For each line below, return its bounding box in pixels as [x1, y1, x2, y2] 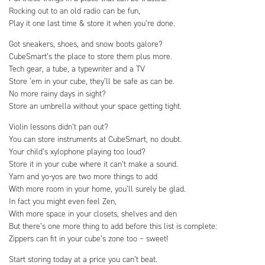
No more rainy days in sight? [9, 88, 106, 99]
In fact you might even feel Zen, [9, 195, 117, 207]
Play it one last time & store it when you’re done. [9, 17, 175, 29]
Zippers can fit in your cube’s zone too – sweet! [9, 232, 168, 244]
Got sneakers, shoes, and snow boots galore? [9, 38, 163, 50]
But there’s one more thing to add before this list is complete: [9, 220, 217, 232]
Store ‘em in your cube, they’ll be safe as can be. [9, 75, 174, 87]
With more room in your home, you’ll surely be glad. [9, 183, 186, 195]
